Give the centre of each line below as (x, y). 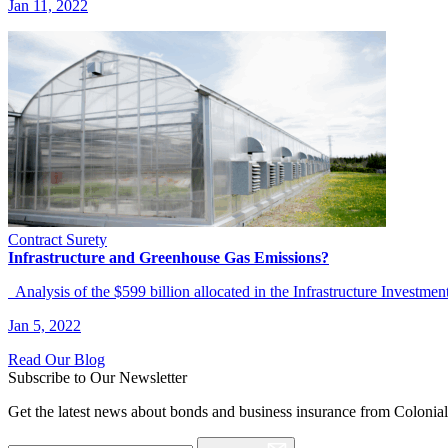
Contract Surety (57, 239)
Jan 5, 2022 (44, 325)
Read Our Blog (56, 359)
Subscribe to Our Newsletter (97, 377)
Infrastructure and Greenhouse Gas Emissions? (168, 257)
